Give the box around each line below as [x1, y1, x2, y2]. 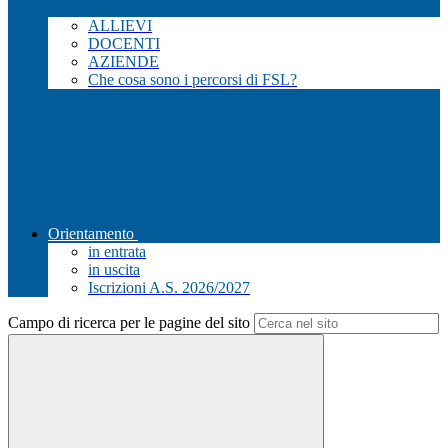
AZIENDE [88, 53, 159, 71]
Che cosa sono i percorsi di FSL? [88, 71, 297, 89]
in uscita [88, 261, 140, 279]
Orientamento [48, 225, 134, 243]
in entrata [88, 243, 146, 261]
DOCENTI [88, 35, 160, 53]
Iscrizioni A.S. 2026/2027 [88, 279, 250, 297]
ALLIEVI [88, 17, 152, 35]
